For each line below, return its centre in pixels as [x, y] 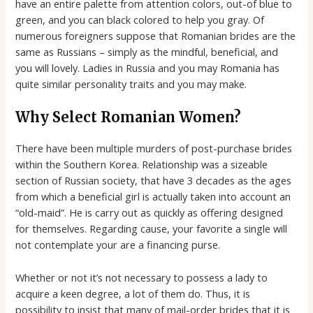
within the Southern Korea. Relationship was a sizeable [142, 165]
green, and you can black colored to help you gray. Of [140, 20]
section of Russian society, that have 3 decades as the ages [154, 181]
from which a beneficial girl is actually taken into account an [153, 197]
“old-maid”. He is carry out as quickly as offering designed [150, 213]
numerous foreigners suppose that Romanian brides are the [156, 36]
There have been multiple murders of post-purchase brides [154, 148]
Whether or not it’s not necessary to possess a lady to [142, 277]
